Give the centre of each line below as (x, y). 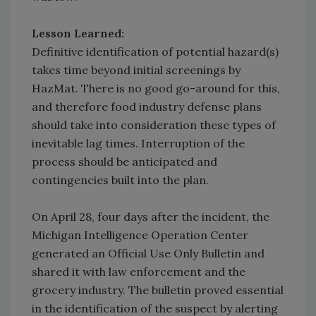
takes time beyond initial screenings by (136, 70)
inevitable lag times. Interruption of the (138, 144)
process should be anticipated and (124, 162)
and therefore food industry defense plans (147, 107)
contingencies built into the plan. (120, 180)
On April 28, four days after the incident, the (151, 217)
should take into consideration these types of (154, 125)
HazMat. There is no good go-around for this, (156, 89)
